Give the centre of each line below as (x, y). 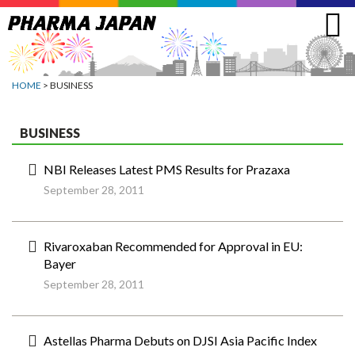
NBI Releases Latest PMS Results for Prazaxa (167, 169)
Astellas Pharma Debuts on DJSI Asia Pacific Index (180, 340)
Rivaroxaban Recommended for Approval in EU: (173, 246)
